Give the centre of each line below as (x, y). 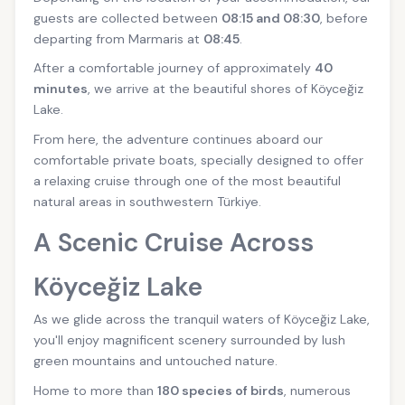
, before (344, 18)
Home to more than (95, 390)
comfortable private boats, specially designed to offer (198, 160)
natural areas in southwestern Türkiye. (147, 201)
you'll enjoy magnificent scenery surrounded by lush (189, 340)
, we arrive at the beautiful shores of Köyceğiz (226, 89)
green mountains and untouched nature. (155, 361)
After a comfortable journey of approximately (174, 68)
